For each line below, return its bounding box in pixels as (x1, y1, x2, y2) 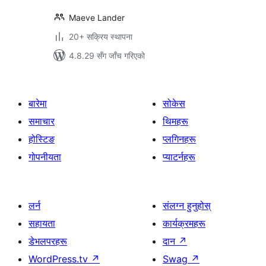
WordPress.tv (28, 253, 91, 265)
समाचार (28, 115, 55, 127)
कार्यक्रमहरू (163, 217, 205, 229)
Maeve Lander (69, 12, 125, 23)
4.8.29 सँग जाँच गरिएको (69, 50, 145, 61)
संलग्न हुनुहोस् (163, 199, 211, 211)
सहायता (28, 217, 55, 229)
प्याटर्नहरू (163, 151, 195, 163)
